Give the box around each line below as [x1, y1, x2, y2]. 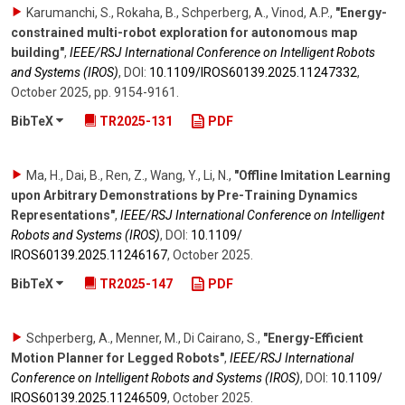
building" [11, 44, 64, 60]
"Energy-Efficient [263, 330, 363, 345]
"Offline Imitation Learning [234, 167, 391, 183]
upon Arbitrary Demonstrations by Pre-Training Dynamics [11, 187, 358, 202]
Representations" [11, 207, 115, 222]
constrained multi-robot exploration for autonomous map [11, 24, 357, 40]
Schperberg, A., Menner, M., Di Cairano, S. [26, 330, 258, 345]
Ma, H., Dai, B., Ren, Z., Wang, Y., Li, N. [26, 167, 229, 183]
